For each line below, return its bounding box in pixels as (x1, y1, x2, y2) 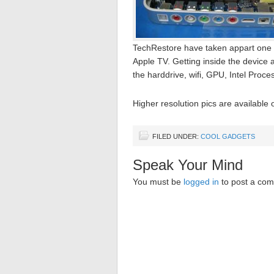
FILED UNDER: (152, 133, 201, 140)
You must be (133, 177, 183, 187)
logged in (183, 177, 219, 187)
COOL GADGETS (201, 133, 255, 140)
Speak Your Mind (133, 157, 243, 173)
